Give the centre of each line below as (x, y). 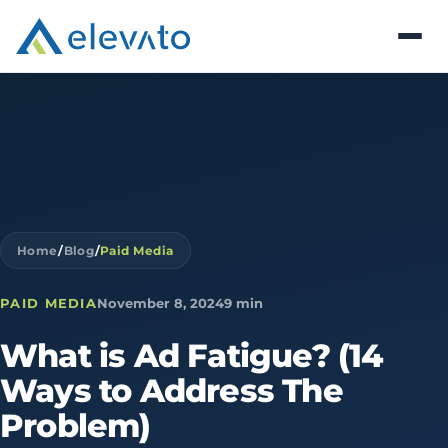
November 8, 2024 (161, 303)
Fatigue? (258, 355)
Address (207, 390)
